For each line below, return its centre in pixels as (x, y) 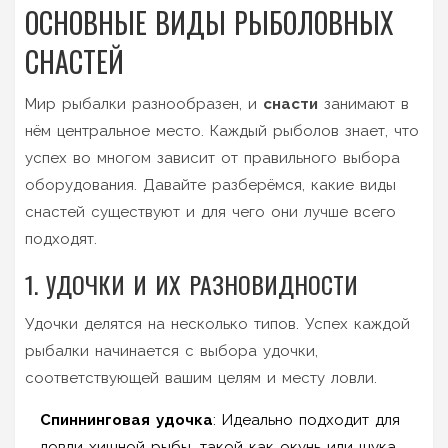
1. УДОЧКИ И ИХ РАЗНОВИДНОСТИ (191, 283)
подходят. (61, 238)
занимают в (363, 103)
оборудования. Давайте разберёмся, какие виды (210, 184)
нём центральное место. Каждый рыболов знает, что (222, 130)
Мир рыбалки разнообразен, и (144, 103)
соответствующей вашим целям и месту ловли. (201, 377)
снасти (290, 103)
